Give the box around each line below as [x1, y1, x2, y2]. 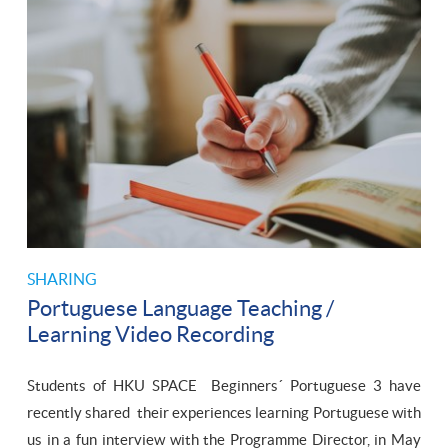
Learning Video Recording [27, 322, 274, 347]
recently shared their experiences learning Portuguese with [27, 404, 421, 422]
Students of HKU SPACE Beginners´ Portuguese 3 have [27, 377, 421, 395]
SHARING [27, 270, 97, 289]
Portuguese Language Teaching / [27, 296, 334, 321]
